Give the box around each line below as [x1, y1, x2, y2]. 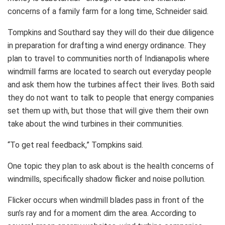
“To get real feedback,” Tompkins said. [8, 140, 143, 150]
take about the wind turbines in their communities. [8, 119, 183, 129]
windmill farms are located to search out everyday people [8, 67, 211, 77]
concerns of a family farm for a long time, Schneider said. [8, 7, 208, 17]
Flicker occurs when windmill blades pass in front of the [8, 195, 204, 205]
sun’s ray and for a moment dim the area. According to [8, 208, 196, 218]
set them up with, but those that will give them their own [8, 106, 208, 116]
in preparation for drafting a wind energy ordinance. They [8, 41, 206, 51]
